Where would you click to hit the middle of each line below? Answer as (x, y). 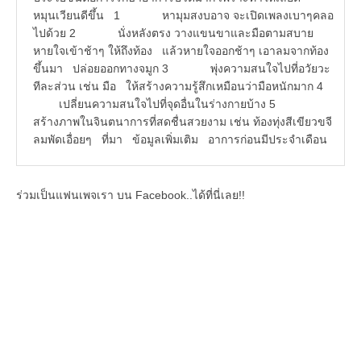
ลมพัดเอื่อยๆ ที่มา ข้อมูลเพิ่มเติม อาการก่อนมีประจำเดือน (180, 140)
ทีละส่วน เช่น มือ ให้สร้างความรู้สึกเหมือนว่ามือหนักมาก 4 (185, 87)
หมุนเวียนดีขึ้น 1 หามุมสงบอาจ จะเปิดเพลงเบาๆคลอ (183, 16)
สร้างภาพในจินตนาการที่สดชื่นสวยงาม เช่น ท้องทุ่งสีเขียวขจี (183, 122)
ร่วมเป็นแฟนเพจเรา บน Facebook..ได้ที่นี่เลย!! (131, 195)
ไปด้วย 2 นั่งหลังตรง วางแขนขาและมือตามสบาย (173, 33)
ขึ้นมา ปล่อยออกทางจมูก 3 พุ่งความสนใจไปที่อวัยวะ (182, 69)
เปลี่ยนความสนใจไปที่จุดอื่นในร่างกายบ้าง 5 (174, 104)
